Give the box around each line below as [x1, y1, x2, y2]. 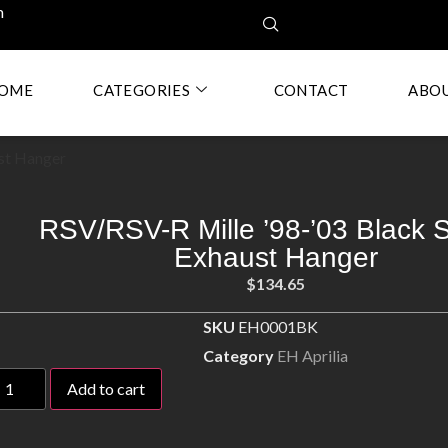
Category [203, 346, 275, 366]
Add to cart [67, 379, 146, 399]
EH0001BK [238, 317, 319, 337]
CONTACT [273, 81, 349, 99]
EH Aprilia [277, 346, 349, 366]
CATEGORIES [93, 81, 191, 99]
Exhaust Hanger [173, 242, 378, 273]
